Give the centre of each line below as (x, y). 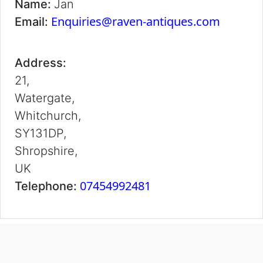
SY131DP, (41, 133)
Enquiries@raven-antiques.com (136, 21)
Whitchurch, (48, 116)
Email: (33, 22)
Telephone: (47, 186)
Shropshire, (46, 151)
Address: (41, 63)
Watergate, (45, 98)
